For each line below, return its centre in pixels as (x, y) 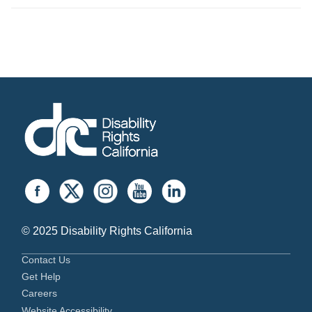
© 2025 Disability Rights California (107, 231)
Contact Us (46, 259)
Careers (39, 294)
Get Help (41, 277)
